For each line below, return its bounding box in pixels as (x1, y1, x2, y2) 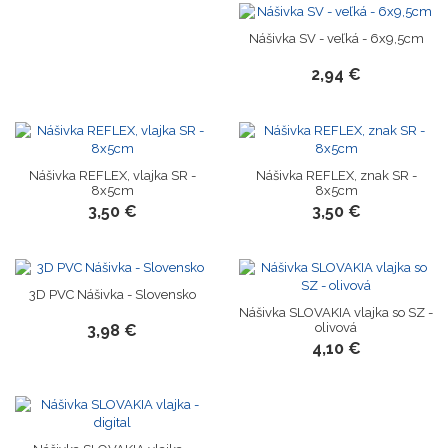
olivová (315, 320, 357, 336)
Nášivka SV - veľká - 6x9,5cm (248, 31, 424, 47)
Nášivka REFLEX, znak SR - (255, 168, 417, 184)
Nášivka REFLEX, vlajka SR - (28, 168, 196, 184)
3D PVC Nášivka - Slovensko (28, 287, 196, 303)
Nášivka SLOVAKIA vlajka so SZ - (239, 305, 433, 321)
